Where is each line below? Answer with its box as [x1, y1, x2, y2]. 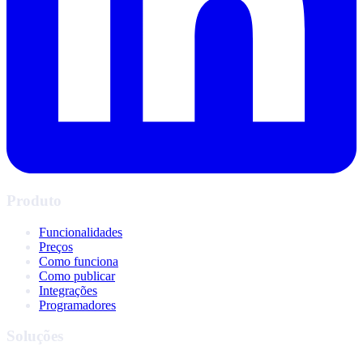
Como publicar [39, 268, 115, 283]
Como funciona [39, 254, 118, 268]
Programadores [39, 297, 116, 312]
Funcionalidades [39, 224, 122, 239]
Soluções [6, 327, 63, 345]
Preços [39, 239, 73, 254]
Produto [6, 191, 62, 209]
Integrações [39, 283, 97, 297]
